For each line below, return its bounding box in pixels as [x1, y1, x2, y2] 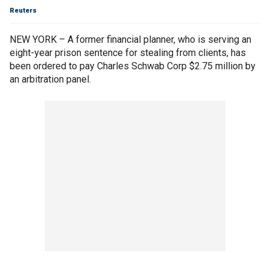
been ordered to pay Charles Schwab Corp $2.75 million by [10, 60, 256, 72]
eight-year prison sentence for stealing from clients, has [10, 47, 246, 58]
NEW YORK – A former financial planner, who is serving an [10, 34, 251, 45]
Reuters [10, 7, 37, 14]
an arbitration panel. [10, 74, 91, 85]
